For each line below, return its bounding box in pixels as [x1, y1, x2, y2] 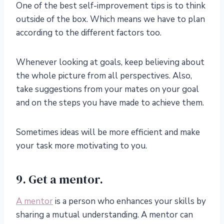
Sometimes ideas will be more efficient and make [16, 126, 200, 138]
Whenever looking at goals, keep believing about [16, 56, 204, 68]
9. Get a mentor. [16, 171, 103, 188]
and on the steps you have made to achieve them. [16, 97, 204, 109]
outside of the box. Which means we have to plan [16, 13, 205, 25]
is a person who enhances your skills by [53, 195, 206, 207]
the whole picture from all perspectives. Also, [16, 70, 192, 82]
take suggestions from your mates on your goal [16, 83, 199, 95]
